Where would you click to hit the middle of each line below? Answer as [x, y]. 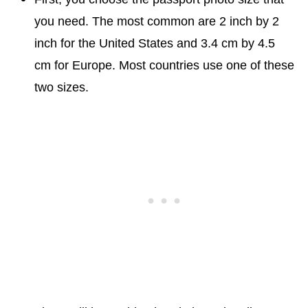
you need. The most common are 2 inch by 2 [157, 21]
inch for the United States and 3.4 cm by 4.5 [155, 43]
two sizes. [62, 87]
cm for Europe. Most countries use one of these [164, 65]
